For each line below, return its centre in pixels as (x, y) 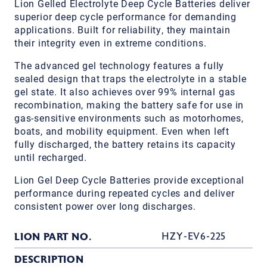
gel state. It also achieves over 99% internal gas (125, 91)
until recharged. (51, 157)
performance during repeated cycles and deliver (125, 193)
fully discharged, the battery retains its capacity (125, 144)
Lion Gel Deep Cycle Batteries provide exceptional (130, 179)
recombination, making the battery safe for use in (129, 104)
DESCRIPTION (49, 259)
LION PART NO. (53, 237)
